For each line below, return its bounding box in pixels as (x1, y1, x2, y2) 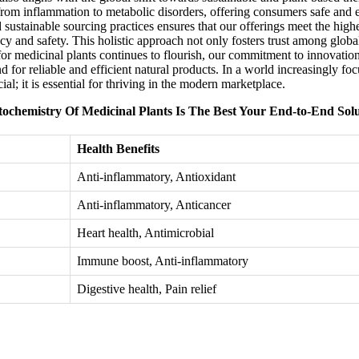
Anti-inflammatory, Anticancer (77, 198, 231, 212)
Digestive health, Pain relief (77, 282, 216, 296)
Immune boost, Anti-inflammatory (77, 254, 248, 268)
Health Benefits (77, 142, 159, 156)
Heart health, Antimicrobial (77, 226, 214, 240)
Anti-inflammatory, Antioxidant (77, 170, 236, 184)
